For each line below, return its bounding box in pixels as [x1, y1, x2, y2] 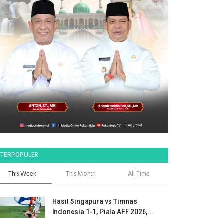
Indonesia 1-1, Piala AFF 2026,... [52, 208, 153, 216]
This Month [65, 169, 96, 179]
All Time [128, 169, 150, 179]
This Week [8, 169, 36, 179]
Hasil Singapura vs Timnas [52, 198, 137, 205]
